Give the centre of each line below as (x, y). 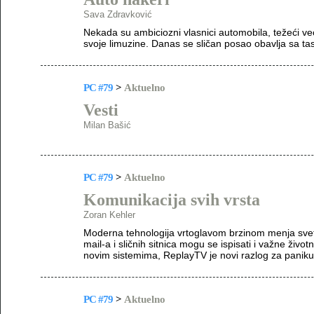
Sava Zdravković (118, 14)
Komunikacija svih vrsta (172, 200)
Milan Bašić (107, 125)
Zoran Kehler (109, 215)
